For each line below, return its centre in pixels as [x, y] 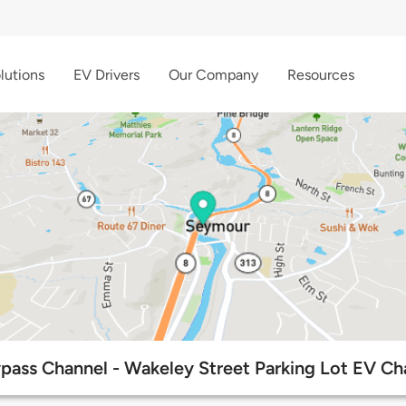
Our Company [213, 74]
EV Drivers [106, 74]
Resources [321, 74]
